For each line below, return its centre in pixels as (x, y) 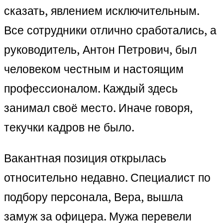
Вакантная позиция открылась (85, 158)
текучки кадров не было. (69, 127)
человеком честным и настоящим (94, 69)
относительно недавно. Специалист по (107, 178)
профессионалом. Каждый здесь (91, 89)
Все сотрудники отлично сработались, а (110, 30)
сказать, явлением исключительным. (102, 11)
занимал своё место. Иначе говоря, (98, 108)
